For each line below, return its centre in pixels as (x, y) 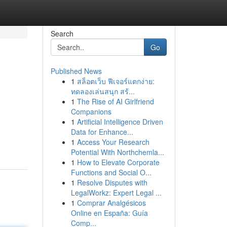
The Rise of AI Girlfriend (115, 101)
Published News (76, 71)
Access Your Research (113, 142)
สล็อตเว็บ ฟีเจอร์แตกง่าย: (116, 81)
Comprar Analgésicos (111, 203)
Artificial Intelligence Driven (120, 122)
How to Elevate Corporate (118, 162)
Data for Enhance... (102, 132)
